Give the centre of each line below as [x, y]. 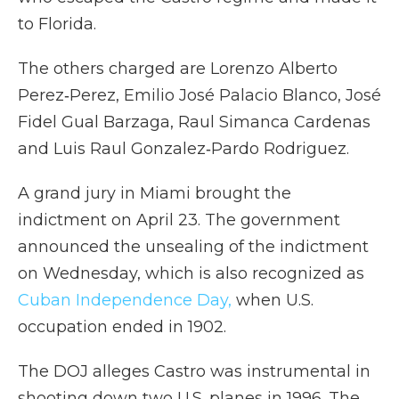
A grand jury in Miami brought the [155, 193]
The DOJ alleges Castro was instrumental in [194, 371]
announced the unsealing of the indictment [193, 247]
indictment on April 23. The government [179, 220]
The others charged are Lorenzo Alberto [178, 69]
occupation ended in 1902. [122, 327]
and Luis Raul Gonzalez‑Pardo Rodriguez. [183, 149]
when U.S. [273, 300]
